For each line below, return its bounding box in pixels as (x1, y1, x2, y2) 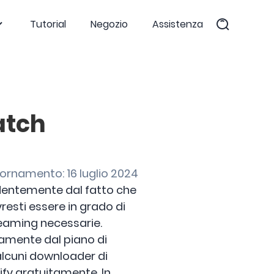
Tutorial (30, 17, 66, 31)
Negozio (91, 17, 128, 31)
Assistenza (152, 17, 203, 31)
